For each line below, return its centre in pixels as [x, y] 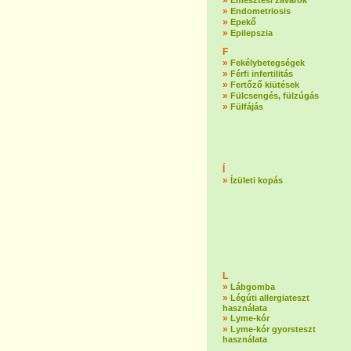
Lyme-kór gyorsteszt [273, 329]
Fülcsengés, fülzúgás [275, 96]
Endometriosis [261, 11]
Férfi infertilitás [262, 74]
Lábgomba [253, 287]
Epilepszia [251, 33]
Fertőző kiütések [265, 85]
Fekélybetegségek [268, 63]
